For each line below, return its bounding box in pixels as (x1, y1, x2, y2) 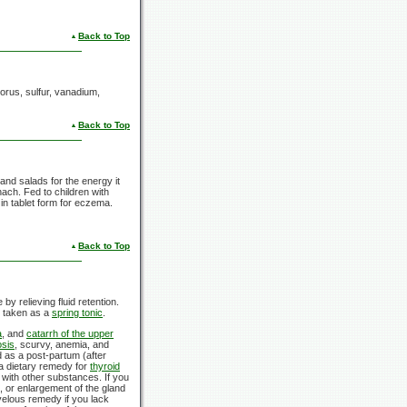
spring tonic (52, 306, 103, 318)
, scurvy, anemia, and (15, 338, 109, 350)
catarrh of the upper (26, 327, 114, 339)
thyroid (90, 360, 120, 372)
